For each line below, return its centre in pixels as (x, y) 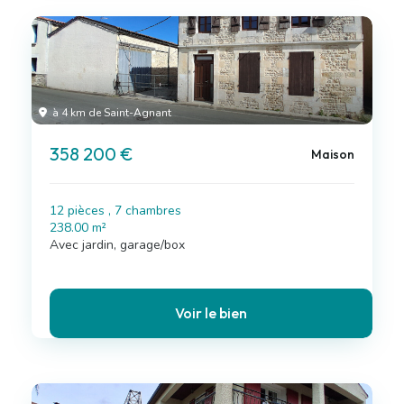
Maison (332, 154)
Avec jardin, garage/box (117, 245)
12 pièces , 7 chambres (115, 211)
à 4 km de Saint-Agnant (110, 113)
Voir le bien (211, 313)
